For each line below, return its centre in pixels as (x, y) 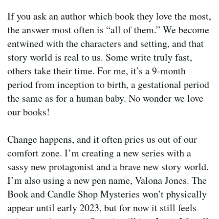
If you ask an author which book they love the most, (109, 16)
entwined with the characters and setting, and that (106, 43)
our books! (29, 111)
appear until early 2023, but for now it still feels (102, 207)
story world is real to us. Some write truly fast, (100, 57)
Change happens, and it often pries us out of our (102, 139)
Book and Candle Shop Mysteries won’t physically (107, 194)
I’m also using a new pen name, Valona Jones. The (107, 180)
